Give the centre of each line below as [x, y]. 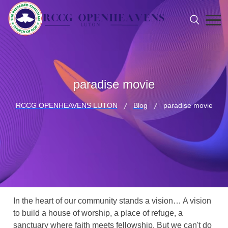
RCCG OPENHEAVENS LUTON [66, 105]
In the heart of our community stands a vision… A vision [112, 201]
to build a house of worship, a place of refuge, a [98, 213]
